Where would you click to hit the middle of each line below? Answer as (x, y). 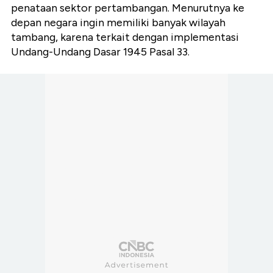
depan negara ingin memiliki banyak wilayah (118, 23)
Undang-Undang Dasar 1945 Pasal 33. (100, 52)
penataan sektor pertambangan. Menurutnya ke (128, 8)
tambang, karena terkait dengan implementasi (125, 37)
